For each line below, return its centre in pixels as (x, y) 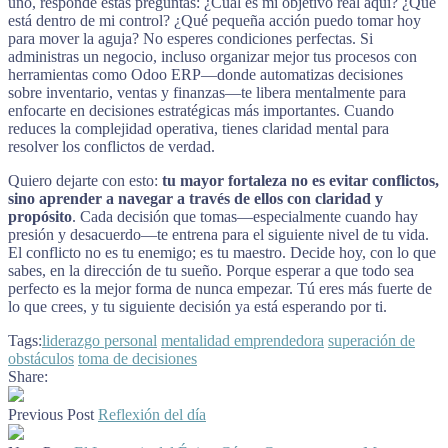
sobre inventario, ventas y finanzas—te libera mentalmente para (207, 92)
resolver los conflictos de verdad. (111, 146)
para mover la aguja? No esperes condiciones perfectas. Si (190, 38)
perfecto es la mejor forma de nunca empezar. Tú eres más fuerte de (220, 288)
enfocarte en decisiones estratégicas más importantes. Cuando (201, 110)
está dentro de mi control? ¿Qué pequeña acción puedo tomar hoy (214, 20)
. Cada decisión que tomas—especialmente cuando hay (245, 216)
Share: (28, 376)
